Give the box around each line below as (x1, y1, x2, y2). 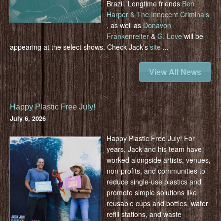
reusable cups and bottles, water (106, 198, 208, 208)
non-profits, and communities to (106, 165, 205, 176)
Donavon (143, 20, 171, 30)
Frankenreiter (106, 31, 151, 41)
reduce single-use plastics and (106, 176, 201, 186)
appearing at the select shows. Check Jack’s (10, 41, 150, 52)
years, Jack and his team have (106, 144, 202, 154)
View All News (149, 66, 201, 77)
